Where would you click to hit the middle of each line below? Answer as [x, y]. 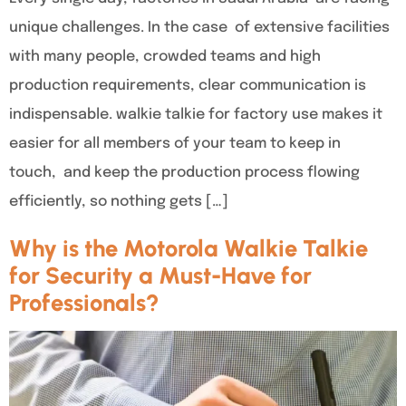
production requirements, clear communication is [188, 86]
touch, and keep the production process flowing [184, 173]
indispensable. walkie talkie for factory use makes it [196, 115]
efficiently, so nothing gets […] [119, 202]
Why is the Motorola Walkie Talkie [188, 249]
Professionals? [84, 303]
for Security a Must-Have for [160, 276]
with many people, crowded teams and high [165, 57]
